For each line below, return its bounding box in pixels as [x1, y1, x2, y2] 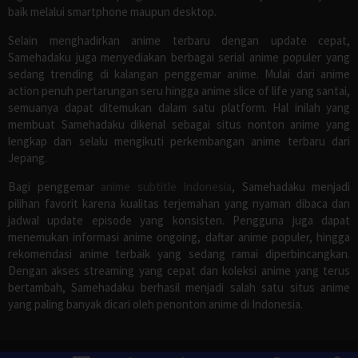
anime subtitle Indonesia [101, 179, 232, 195]
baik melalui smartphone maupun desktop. [8, 4, 217, 20]
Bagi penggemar [8, 179, 101, 195]
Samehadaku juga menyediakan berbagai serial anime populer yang [8, 50, 350, 66]
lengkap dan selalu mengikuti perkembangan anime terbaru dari [8, 133, 350, 149]
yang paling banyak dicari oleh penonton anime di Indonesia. [8, 296, 303, 312]
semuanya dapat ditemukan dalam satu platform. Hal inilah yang [8, 100, 350, 116]
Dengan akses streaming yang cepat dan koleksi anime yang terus [8, 263, 350, 279]
